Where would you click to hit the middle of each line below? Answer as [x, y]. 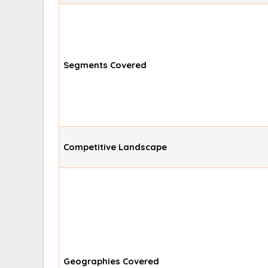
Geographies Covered [112, 261]
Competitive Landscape [115, 147]
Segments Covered [105, 65]
